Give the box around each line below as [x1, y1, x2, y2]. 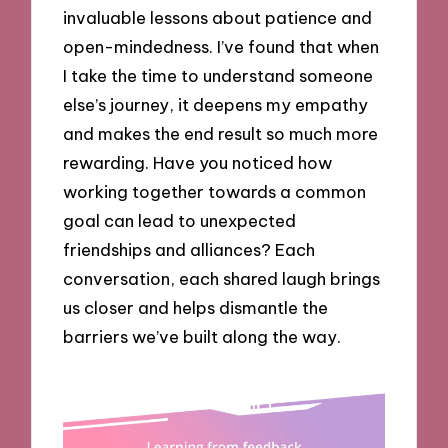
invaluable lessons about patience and [63, 7, 373, 29]
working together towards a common [63, 181, 367, 203]
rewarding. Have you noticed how [63, 152, 333, 174]
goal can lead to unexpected [63, 210, 297, 232]
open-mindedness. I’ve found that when [63, 36, 380, 58]
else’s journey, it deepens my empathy [63, 94, 369, 116]
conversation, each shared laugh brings [63, 268, 381, 290]
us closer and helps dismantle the [63, 297, 329, 319]
